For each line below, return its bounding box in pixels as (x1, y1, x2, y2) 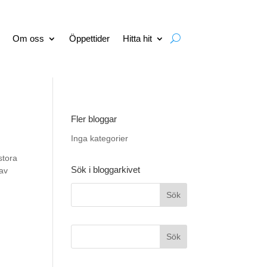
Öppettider (69, 33, 110, 44)
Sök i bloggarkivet (71, 164, 141, 175)
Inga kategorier (71, 133, 129, 143)
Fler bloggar (71, 113, 117, 124)
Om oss (12, 33, 44, 44)
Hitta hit (122, 33, 152, 44)
